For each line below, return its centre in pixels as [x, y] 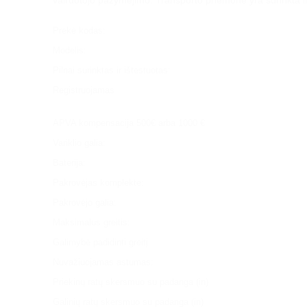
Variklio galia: [79, 143]
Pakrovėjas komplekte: [98, 182]
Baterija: [69, 162]
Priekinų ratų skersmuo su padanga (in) [131, 282]
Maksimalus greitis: [91, 222]
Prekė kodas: [79, 30]
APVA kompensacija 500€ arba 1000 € [129, 123]
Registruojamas [84, 90]
